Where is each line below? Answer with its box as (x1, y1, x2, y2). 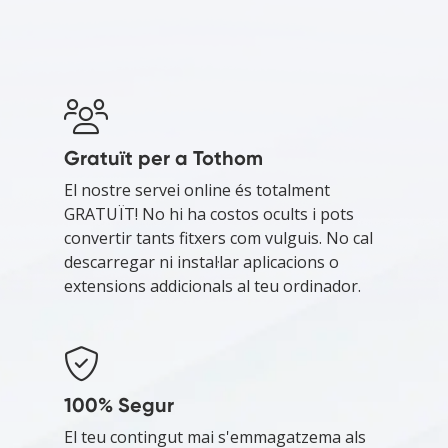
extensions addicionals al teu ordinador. (64, 274, 361, 297)
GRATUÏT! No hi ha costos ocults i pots (64, 202, 354, 225)
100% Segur (64, 392, 174, 417)
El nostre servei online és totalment (64, 178, 330, 201)
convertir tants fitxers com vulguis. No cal (64, 226, 373, 249)
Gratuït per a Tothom (64, 145, 263, 170)
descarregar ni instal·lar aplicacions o (64, 250, 339, 273)
